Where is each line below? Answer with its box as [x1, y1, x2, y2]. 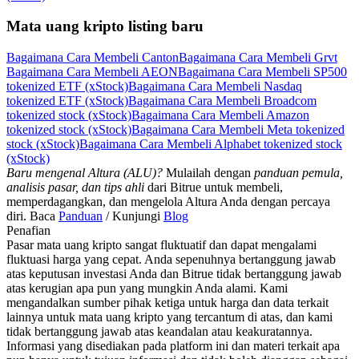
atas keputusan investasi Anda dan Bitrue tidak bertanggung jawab [6, 267, 341, 281]
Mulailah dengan [163, 166, 254, 180]
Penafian [6, 224, 50, 238]
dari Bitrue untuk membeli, [144, 180, 283, 195]
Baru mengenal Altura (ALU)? [6, 166, 163, 180]
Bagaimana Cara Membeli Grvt [179, 50, 337, 65]
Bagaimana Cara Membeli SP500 [178, 65, 347, 79]
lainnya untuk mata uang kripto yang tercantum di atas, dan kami [6, 310, 333, 325]
